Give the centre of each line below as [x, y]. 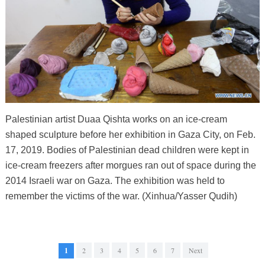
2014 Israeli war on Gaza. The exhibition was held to [115, 181]
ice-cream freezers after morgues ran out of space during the [130, 166]
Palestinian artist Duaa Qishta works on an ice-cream [116, 119]
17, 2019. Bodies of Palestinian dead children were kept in [127, 150]
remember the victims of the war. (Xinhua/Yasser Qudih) [121, 196]
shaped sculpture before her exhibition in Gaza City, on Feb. [130, 135]
